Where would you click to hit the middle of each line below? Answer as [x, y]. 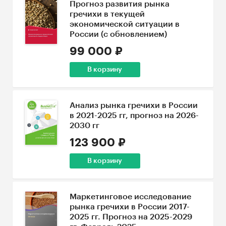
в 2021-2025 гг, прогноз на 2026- [134, 116]
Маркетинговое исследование [130, 197]
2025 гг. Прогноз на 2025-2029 [131, 217]
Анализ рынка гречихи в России [133, 105]
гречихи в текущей [107, 14]
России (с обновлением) [118, 34]
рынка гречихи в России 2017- [129, 207]
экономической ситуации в [124, 24]
